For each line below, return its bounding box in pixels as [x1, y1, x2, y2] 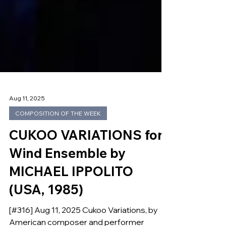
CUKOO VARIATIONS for [9, 149, 163, 166]
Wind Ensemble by [9, 167, 126, 184]
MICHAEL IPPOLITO [9, 185, 133, 202]
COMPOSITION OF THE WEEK [15, 132, 101, 140]
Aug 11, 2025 [9, 116, 45, 124]
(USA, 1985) [9, 203, 83, 220]
